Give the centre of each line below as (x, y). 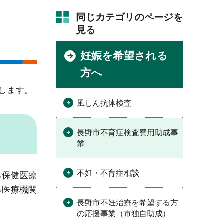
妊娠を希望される (124, 56)
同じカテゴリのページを (129, 17)
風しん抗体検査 (104, 103)
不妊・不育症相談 (108, 173)
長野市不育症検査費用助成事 (127, 133)
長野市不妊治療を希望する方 (127, 203)
